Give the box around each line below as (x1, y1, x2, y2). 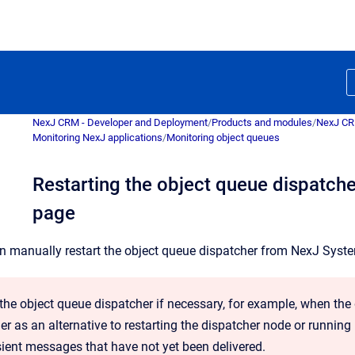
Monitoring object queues (166, 132, 280, 143)
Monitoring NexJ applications (32, 132, 162, 143)
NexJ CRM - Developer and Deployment (32, 116, 208, 128)
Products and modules (212, 116, 312, 128)
